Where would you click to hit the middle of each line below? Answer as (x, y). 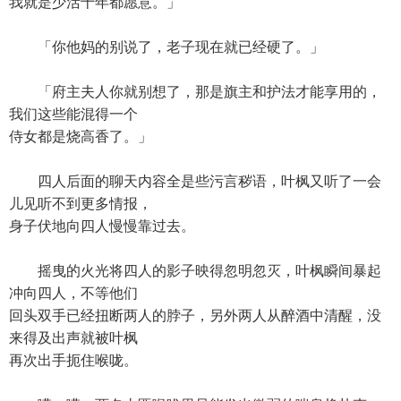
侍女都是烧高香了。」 (81, 137)
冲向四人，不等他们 (73, 293)
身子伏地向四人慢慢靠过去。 (102, 226)
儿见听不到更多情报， (81, 204)
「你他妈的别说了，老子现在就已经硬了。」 (166, 47)
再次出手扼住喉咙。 (73, 360)
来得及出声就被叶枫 (73, 338)
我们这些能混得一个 (73, 114)
